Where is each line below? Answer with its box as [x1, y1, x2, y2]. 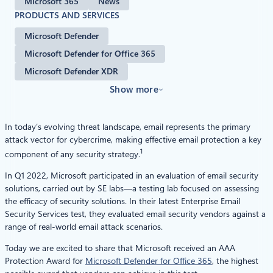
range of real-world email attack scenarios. [5, 221, 163, 232]
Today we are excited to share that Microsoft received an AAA [5, 243, 235, 253]
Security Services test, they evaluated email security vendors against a [5, 208, 266, 219]
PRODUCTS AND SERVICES [15, 10, 119, 21]
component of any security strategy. [5, 149, 140, 159]
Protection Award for [5, 255, 85, 266]
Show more [110, 83, 158, 95]
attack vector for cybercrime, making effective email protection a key [5, 135, 261, 145]
